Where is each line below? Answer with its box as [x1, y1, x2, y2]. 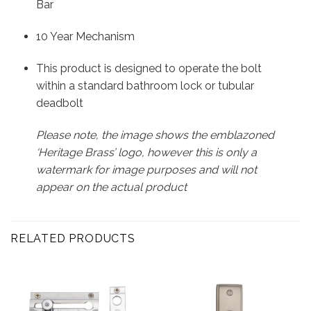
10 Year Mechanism [35, 30, 135, 44]
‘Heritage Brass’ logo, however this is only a [35, 145, 257, 159]
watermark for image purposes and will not [35, 162, 257, 176]
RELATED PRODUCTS [10, 232, 135, 246]
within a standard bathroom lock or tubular [35, 78, 254, 92]
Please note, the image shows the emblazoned [35, 128, 274, 142]
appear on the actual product [35, 180, 187, 194]
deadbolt [35, 96, 83, 110]
